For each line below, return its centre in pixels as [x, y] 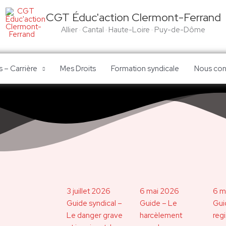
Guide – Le [158, 204]
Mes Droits [78, 69]
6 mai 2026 [159, 191]
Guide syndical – [94, 204]
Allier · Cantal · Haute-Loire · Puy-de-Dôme [133, 30]
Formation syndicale [145, 69]
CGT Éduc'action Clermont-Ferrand [133, 17]
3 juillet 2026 [89, 191]
